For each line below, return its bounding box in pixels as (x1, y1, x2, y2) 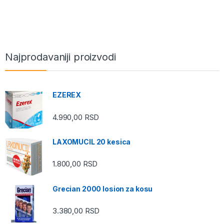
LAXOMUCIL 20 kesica (52, 137, 131, 146)
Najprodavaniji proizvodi (5, 51, 116, 63)
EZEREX (52, 90, 81, 99)
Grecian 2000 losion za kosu (52, 184, 153, 193)
